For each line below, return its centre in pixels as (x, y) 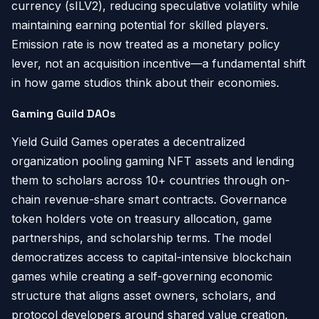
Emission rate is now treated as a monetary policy (146, 44)
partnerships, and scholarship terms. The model (141, 238)
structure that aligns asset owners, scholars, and (143, 296)
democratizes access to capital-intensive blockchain (151, 257)
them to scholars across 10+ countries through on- (151, 180)
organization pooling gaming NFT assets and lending (153, 161)
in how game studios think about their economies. (145, 83)
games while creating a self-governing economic (142, 276)
